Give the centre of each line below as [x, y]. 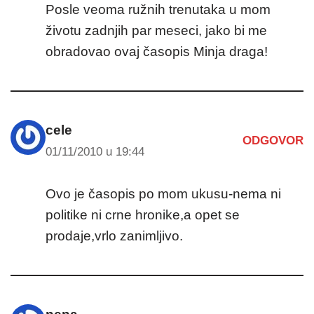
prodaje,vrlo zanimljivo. [114, 235]
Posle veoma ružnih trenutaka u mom [158, 9]
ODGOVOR [273, 141]
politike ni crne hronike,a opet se [143, 214]
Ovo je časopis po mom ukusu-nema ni [163, 193]
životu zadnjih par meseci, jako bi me [156, 30]
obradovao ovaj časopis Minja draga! [157, 51]
